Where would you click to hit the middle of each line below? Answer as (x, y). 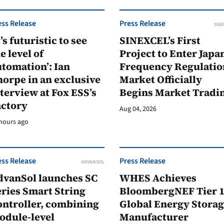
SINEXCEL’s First (160, 40)
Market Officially (161, 79)
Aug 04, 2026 (138, 109)
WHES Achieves (158, 178)
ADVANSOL (93, 162)
